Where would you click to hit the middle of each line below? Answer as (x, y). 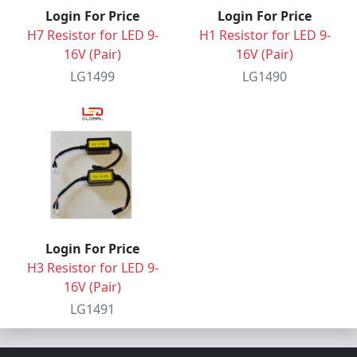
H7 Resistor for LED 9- (92, 35)
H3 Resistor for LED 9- (92, 268)
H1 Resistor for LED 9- (265, 35)
